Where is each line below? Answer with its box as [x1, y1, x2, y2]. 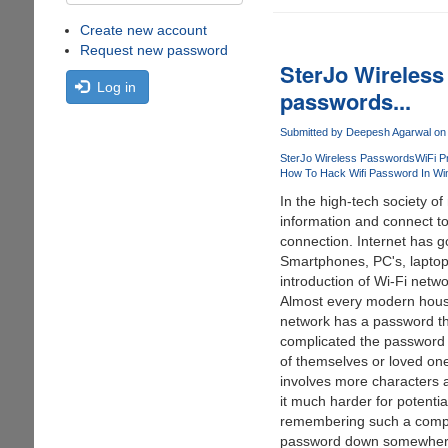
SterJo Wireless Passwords [279, 152, 415, 165]
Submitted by [279, 126, 346, 138]
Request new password [79, 42, 228, 58]
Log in [96, 79, 136, 95]
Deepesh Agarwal [345, 126, 431, 138]
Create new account [79, 22, 207, 38]
